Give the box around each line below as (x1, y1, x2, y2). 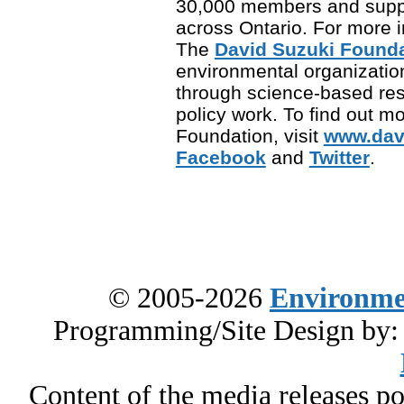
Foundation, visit (175, 125, 324, 147)
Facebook (175, 147, 266, 169)
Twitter (308, 147, 370, 169)
